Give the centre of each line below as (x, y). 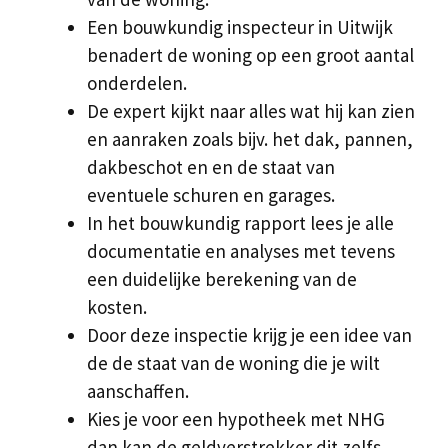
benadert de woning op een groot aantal (250, 54)
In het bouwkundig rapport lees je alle (240, 222)
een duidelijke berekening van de (222, 278)
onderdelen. (137, 82)
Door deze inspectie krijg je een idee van (249, 334)
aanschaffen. (138, 390)
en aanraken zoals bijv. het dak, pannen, (250, 138)
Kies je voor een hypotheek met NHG (236, 418)
